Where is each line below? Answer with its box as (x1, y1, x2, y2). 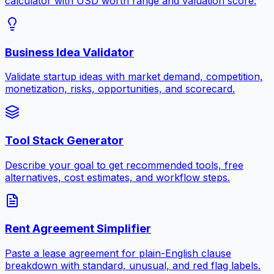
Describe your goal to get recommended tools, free (5, 158, 243, 171)
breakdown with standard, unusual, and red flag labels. (5, 259, 261, 272)
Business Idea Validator (5, 45, 134, 59)
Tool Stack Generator (5, 133, 124, 148)
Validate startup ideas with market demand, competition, (5, 70, 263, 83)
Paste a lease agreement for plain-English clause (5, 247, 231, 260)
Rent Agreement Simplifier (5, 221, 151, 236)
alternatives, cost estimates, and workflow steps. (5, 171, 230, 183)
